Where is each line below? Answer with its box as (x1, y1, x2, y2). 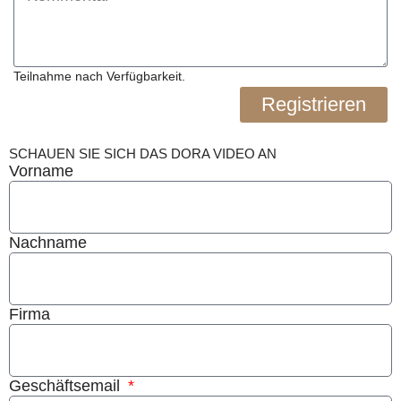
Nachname (9, 234, 87, 252)
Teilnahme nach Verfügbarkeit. (13, 69, 185, 84)
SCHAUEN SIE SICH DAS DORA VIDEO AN (9, 146, 277, 162)
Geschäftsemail (9, 377, 124, 396)
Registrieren (261, 93, 366, 116)
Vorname (9, 162, 73, 181)
